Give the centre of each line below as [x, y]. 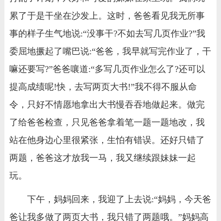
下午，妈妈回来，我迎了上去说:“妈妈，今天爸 [119, 200]
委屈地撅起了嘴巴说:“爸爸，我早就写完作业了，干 [110, 51]
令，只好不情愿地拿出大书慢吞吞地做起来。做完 [107, 104]
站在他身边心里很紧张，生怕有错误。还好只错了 [107, 140]
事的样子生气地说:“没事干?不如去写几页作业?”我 [107, 33]
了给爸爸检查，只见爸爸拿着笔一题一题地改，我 [107, 122]
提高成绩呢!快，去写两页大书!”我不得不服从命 [103, 87]
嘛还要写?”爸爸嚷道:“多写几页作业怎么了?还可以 [107, 69]
